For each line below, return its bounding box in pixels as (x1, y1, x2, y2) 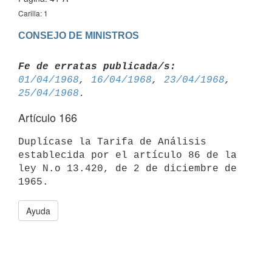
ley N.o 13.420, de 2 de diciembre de (18, 163, 237, 174)
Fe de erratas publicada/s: (18, 61, 176, 72)
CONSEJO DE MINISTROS (18, 30, 139, 41)
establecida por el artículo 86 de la (18, 149, 237, 161)
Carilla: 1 (18, 8, 48, 18)
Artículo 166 (18, 109, 77, 125)
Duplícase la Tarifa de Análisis (18, 136, 206, 148)
